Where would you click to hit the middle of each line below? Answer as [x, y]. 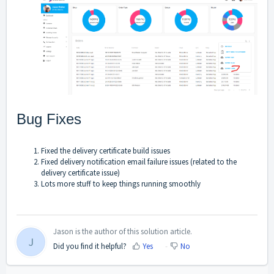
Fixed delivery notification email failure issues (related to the [139, 161]
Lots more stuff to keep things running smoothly [121, 183]
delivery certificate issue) [80, 172]
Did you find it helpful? [90, 246]
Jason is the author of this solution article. [123, 231]
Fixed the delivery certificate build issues [106, 150]
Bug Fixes [49, 119]
